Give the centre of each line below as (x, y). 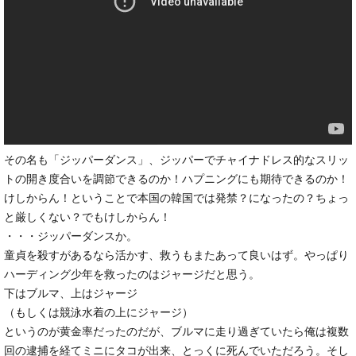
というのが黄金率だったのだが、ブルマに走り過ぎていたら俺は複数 (176, 331)
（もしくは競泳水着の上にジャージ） (99, 312)
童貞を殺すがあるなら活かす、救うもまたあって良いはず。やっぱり (176, 255)
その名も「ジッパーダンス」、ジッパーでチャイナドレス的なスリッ (176, 159)
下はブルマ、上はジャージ (71, 293)
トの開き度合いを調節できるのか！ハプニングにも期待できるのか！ (176, 178)
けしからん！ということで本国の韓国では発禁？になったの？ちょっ (176, 197)
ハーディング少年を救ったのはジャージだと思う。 (132, 274)
